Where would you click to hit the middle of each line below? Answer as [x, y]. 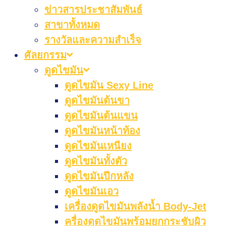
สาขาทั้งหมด [72, 25]
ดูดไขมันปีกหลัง [99, 176]
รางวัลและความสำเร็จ [93, 40]
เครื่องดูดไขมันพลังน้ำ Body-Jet [135, 206]
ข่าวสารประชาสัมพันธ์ [93, 10]
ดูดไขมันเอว [92, 191]
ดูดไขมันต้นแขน [101, 116]
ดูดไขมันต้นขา [97, 100]
